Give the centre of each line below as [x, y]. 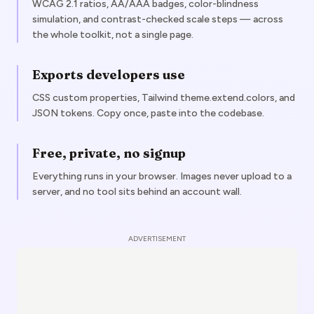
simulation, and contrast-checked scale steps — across [158, 19]
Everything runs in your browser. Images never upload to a [162, 176]
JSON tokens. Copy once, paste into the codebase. [148, 113]
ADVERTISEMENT [157, 239]
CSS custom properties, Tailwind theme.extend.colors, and [164, 98]
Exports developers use [109, 75]
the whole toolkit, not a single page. [113, 35]
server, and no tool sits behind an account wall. [137, 192]
